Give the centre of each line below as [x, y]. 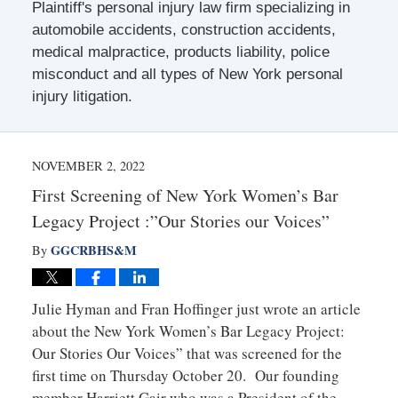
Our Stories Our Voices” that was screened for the [187, 353]
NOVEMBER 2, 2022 [88, 165]
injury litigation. [82, 96]
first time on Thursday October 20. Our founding [185, 375]
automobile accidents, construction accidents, [183, 29]
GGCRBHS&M [93, 250]
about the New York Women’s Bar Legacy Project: [188, 330]
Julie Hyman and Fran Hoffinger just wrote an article [196, 308]
